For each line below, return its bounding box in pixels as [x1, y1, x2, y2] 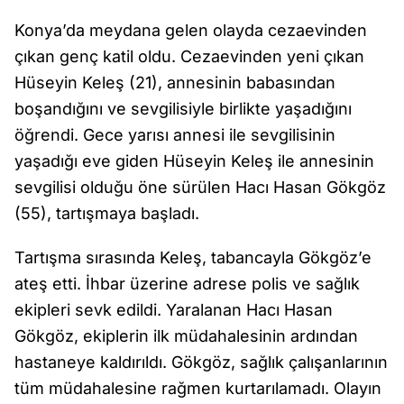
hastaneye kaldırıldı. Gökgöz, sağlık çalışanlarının [14, 353, 388, 372]
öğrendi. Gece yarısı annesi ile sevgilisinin [14, 125, 335, 144]
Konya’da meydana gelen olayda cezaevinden [14, 21, 367, 40]
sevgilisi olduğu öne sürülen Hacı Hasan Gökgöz [14, 178, 386, 197]
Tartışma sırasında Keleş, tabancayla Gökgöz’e [14, 248, 372, 267]
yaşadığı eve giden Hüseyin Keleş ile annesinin [14, 151, 374, 170]
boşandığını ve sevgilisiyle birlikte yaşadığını [14, 99, 352, 118]
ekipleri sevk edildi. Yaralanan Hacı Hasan [14, 300, 333, 319]
